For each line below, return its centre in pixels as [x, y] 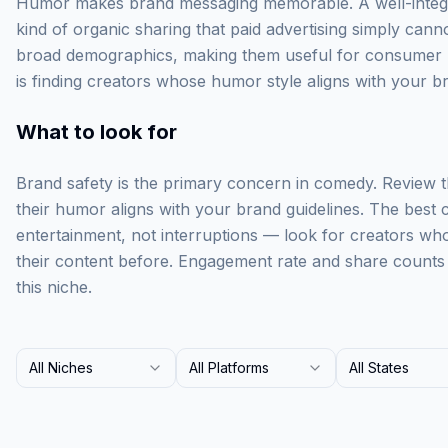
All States [379, 367]
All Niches [61, 367]
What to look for [96, 132]
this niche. [54, 287]
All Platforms [229, 367]
